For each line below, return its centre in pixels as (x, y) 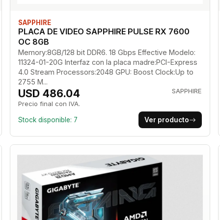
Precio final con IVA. (49, 104)
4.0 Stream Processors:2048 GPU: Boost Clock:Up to (106, 72)
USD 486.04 (49, 94)
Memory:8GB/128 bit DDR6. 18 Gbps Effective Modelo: (107, 53)
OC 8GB (33, 42)
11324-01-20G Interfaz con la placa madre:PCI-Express (108, 62)
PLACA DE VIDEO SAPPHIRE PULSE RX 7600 (104, 32)
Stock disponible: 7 (48, 120)
